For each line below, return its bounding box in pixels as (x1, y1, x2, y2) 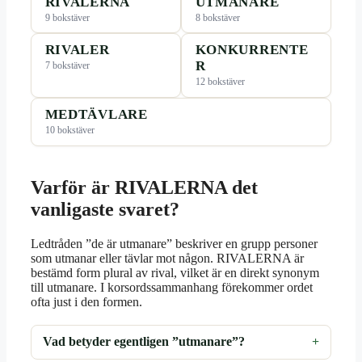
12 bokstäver (195, 76, 245, 88)
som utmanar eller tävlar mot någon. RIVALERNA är (31, 250, 304, 265)
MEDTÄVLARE (44, 107, 148, 123)
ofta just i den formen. (31, 294, 142, 309)
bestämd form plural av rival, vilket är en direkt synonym (31, 265, 319, 280)
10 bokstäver (44, 124, 95, 137)
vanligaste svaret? (31, 199, 179, 221)
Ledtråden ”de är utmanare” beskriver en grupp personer (31, 236, 318, 250)
